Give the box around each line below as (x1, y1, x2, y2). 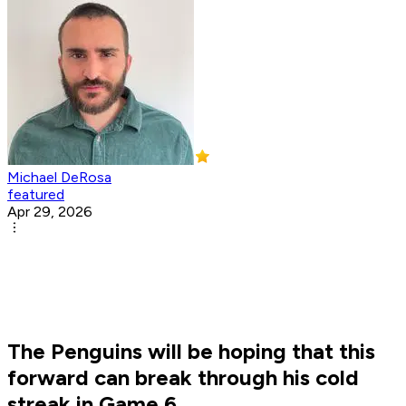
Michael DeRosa (7, 169, 111, 187)
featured (7, 186, 64, 204)
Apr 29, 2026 (7, 203, 92, 221)
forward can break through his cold (7, 364, 359, 391)
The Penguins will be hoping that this (7, 338, 375, 365)
